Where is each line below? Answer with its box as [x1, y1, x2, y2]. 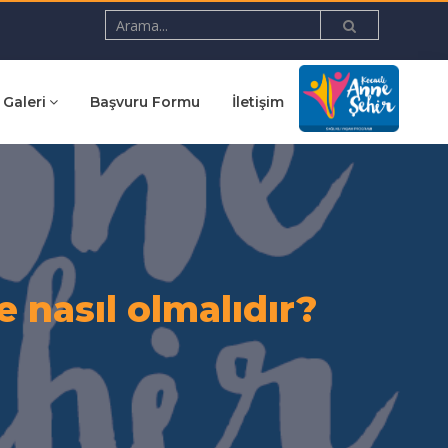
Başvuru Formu [89, 93, 200, 111]
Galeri [2, 93, 46, 111]
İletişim [231, 93, 284, 111]
